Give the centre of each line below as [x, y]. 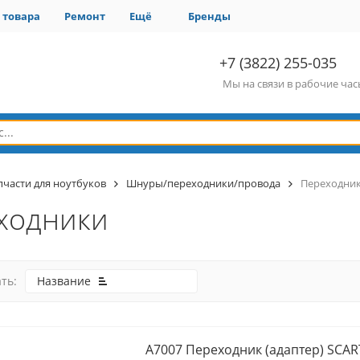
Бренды [209, 16]
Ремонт [85, 16]
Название [63, 281]
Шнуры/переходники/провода [203, 183]
